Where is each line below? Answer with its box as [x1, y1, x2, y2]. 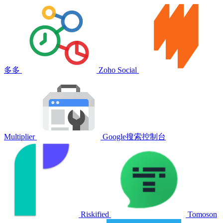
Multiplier [4, 132, 37, 141]
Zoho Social [97, 65, 139, 74]
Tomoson [186, 210, 217, 219]
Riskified [79, 210, 111, 219]
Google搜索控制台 [101, 132, 166, 141]
